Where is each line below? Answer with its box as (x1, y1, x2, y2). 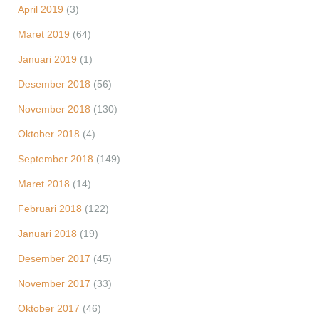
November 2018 (18, 103, 90, 115)
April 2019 (18, 4, 63, 15)
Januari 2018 (18, 228, 77, 239)
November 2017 (18, 278, 90, 289)
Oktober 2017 (18, 303, 80, 314)
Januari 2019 (18, 53, 77, 65)
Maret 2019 (18, 28, 70, 40)
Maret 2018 (18, 178, 70, 189)
